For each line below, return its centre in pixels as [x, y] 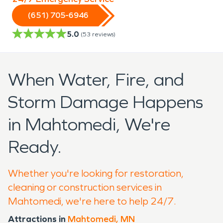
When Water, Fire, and [96, 80]
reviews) [104, 34]
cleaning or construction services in [85, 187]
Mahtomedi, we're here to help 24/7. [92, 201]
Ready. [35, 147]
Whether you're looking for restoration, [96, 173]
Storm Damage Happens [106, 102]
